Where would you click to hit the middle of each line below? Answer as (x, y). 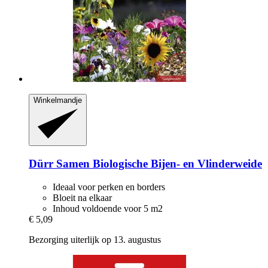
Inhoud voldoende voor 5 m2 (108, 208)
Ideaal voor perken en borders (109, 187)
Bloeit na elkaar (82, 197)
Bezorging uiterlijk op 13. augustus (95, 239)
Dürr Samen (59, 164)
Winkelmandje (58, 100)
